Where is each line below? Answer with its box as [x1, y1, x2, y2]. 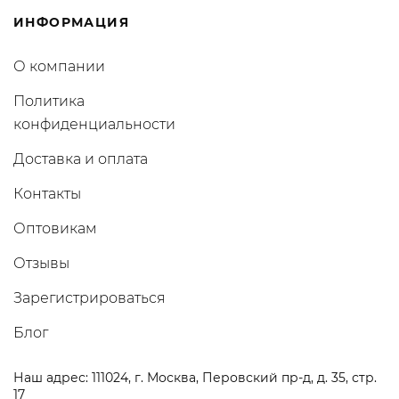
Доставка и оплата [13, 151, 148, 167]
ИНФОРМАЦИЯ [13, 14, 129, 30]
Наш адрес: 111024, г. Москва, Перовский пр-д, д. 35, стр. [13, 370, 377, 386]
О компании [13, 58, 105, 75]
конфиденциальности [13, 116, 175, 133]
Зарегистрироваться [13, 289, 166, 306]
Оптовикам [13, 220, 97, 237]
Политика [13, 93, 85, 110]
